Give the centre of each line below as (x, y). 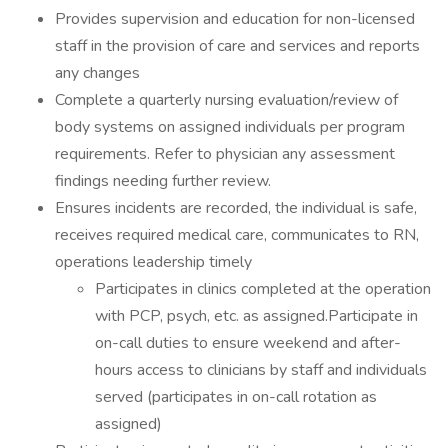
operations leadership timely (153, 262)
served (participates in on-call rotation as (236, 397)
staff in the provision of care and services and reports (237, 46)
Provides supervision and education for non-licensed (235, 19)
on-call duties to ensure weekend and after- (248, 343)
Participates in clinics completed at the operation (263, 289)
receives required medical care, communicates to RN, (237, 235)
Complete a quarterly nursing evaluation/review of (226, 100)
